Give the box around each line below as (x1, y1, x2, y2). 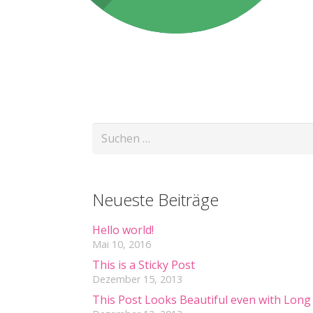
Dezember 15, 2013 (92, 272, 182, 286)
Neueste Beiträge (92, 187, 219, 211)
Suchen (92, 124, 130, 140)
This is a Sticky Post (92, 256, 195, 272)
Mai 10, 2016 (92, 237, 151, 251)
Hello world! (92, 221, 154, 238)
